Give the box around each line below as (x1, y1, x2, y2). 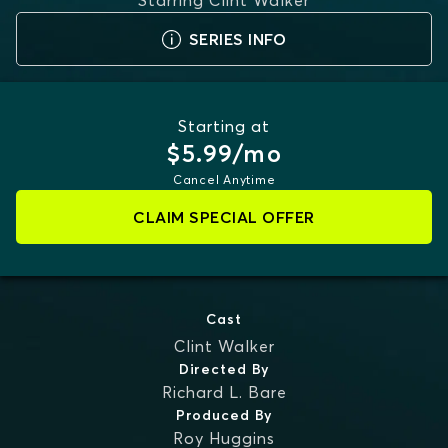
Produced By (175, 406, 273, 424)
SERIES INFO (188, 29, 287, 49)
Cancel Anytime (172, 172, 276, 187)
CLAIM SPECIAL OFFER (133, 207, 315, 227)
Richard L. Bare (161, 382, 287, 402)
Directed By (178, 360, 270, 378)
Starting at (178, 116, 270, 136)
